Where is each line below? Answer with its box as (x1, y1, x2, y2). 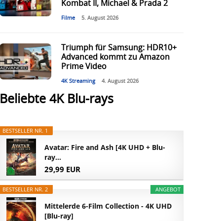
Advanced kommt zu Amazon (61, 53, 170, 62)
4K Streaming (61, 78, 95, 84)
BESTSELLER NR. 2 (2, 185, 48, 193)
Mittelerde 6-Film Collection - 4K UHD (44, 201, 172, 211)
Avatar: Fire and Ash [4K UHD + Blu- (44, 143, 166, 152)
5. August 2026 (81, 15, 118, 21)
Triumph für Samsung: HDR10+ (61, 44, 177, 52)
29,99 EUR (44, 164, 81, 174)
